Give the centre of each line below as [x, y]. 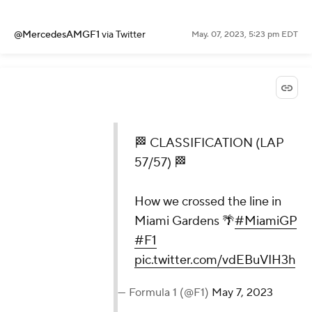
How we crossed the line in [208, 202]
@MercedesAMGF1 [58, 34]
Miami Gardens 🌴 [184, 221]
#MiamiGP [265, 221]
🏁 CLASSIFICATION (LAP [209, 143]
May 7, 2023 [242, 293]
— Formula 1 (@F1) [164, 293]
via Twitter [124, 34]
